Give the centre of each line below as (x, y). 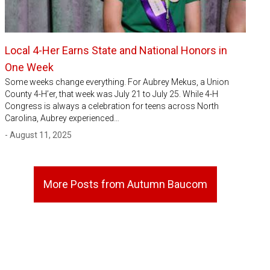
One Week (29, 67)
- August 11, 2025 (38, 135)
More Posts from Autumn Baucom (125, 184)
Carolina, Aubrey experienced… (62, 118)
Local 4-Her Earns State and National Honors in (116, 51)
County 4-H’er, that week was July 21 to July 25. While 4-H (111, 94)
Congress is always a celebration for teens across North (112, 106)
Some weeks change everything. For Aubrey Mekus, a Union (117, 82)
